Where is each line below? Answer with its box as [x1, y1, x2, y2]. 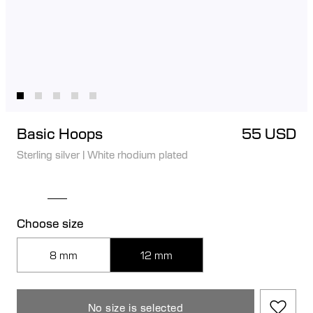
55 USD [242, 123, 296, 143]
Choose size [17, 215, 84, 231]
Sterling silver [17, 147, 80, 161]
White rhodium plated [87, 147, 188, 161]
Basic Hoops [17, 123, 103, 143]
